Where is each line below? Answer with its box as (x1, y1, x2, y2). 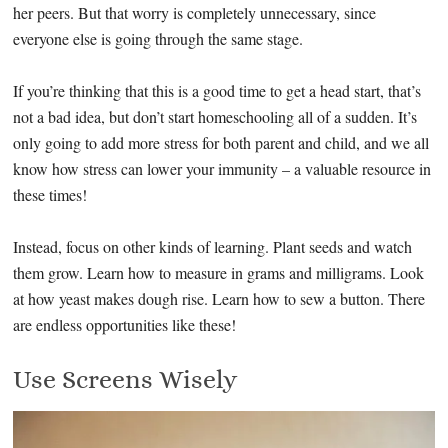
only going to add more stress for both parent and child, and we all (13, 132, 430, 154)
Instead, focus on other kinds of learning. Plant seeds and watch (13, 236, 413, 258)
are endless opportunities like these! (13, 314, 237, 336)
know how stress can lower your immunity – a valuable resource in (13, 158, 432, 180)
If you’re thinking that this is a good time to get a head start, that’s (13, 80, 422, 102)
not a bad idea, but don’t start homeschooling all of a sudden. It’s (13, 106, 418, 128)
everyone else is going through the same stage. (13, 28, 304, 50)
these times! (13, 184, 88, 206)
